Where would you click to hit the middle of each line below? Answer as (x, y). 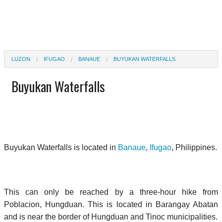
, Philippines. (194, 147)
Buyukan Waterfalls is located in (61, 147)
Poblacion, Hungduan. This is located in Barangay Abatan (111, 204)
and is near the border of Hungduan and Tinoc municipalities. (111, 217)
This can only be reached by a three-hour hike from (111, 192)
